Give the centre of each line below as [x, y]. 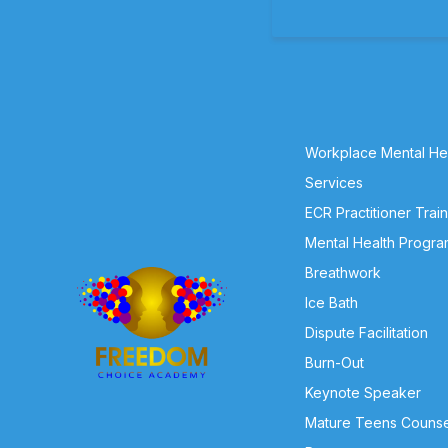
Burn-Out [334, 362]
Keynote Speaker [362, 392]
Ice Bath [331, 302]
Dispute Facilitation [366, 332]
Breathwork [342, 272]
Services [333, 182]
